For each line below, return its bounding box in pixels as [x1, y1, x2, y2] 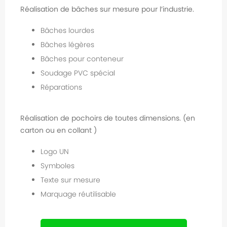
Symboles [41, 161, 74, 171]
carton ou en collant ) [20, 125, 97, 135]
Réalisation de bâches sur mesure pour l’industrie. [20, 4, 194, 14]
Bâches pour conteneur [41, 54, 124, 64]
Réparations [41, 82, 82, 92]
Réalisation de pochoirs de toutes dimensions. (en [20, 113, 195, 123]
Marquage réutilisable [41, 189, 116, 199]
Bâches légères [41, 40, 94, 50]
